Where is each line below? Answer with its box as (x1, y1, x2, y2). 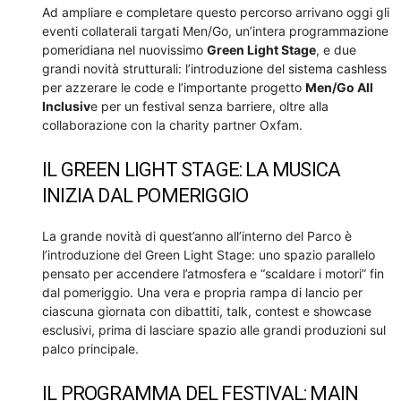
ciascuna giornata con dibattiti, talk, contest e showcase (42, 303, 371, 320)
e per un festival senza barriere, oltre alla (90, 98, 328, 115)
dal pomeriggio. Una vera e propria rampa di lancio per (42, 285, 363, 301)
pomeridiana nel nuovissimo (42, 42, 207, 58)
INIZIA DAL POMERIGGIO (42, 184, 249, 208)
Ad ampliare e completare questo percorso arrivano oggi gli (42, 4, 389, 21)
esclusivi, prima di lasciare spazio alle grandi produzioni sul (42, 322, 386, 338)
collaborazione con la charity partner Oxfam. (42, 117, 303, 133)
